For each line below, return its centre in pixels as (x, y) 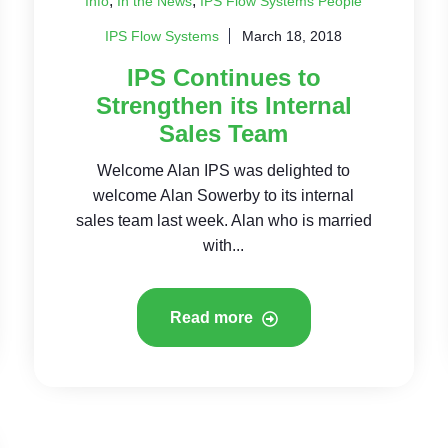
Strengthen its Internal (223, 105)
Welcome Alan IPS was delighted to (224, 170)
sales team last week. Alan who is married (223, 220)
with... (224, 245)
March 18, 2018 (292, 36)
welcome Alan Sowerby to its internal (224, 195)
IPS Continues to (223, 77)
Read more (213, 317)
